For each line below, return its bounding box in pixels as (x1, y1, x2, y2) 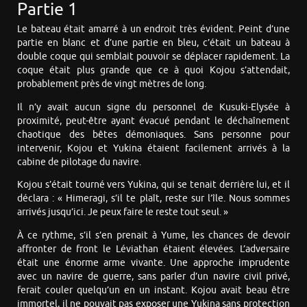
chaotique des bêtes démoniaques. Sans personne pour (17, 128, 290, 140)
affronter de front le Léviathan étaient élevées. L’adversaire (17, 243, 290, 255)
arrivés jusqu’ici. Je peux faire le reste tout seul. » (17, 206, 228, 219)
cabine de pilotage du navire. (17, 156, 141, 168)
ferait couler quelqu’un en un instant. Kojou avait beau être (17, 284, 290, 296)
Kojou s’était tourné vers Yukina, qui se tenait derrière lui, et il (17, 179, 290, 191)
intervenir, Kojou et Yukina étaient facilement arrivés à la (17, 142, 290, 154)
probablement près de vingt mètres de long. (17, 78, 206, 90)
